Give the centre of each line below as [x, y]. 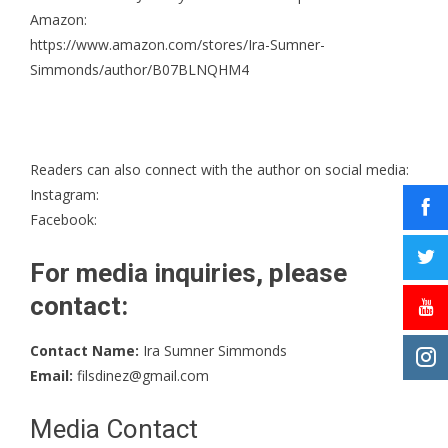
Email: [51, 375]
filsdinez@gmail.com [141, 375]
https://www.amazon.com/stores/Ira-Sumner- [177, 44]
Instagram [63, 194]
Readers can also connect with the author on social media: [219, 169]
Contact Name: [84, 350]
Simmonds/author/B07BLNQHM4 [139, 69]
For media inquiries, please [188, 272]
